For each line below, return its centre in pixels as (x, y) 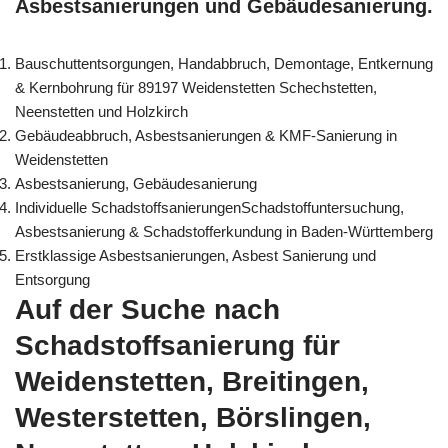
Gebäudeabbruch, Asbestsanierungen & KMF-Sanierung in (206, 136)
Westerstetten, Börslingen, (193, 418)
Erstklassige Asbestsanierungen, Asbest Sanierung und (195, 256)
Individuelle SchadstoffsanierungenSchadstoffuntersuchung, (209, 208)
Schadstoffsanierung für (177, 346)
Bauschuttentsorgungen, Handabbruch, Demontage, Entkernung (224, 64)
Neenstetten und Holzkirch (101, 112)
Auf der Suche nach (147, 310)
